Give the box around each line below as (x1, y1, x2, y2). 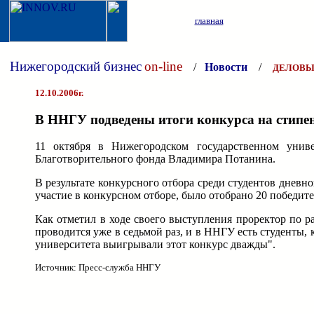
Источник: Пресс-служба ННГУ (35, 262, 161, 273)
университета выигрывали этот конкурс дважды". (35, 238, 275, 251)
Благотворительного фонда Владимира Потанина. (35, 153, 275, 165)
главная (194, 15, 224, 26)
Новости (205, 61, 247, 73)
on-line (144, 59, 182, 74)
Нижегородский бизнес (10, 59, 142, 74)
